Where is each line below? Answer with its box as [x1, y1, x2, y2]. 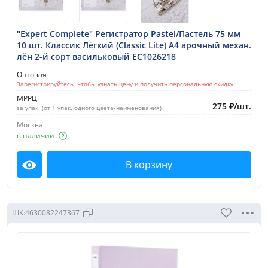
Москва [17, 119, 43, 130]
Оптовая [17, 69, 47, 80]
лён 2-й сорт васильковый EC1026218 [17, 50, 176, 62]
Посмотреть [28, 163, 86, 177]
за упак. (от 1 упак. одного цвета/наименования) [17, 103, 162, 112]
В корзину [126, 158, 172, 172]
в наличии [17, 130, 54, 141]
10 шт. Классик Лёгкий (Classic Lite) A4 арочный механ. [17, 39, 251, 51]
